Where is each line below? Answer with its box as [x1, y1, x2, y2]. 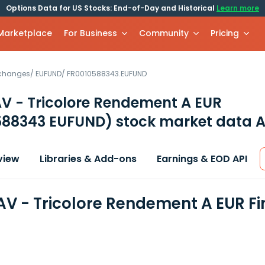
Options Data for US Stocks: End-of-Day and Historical [6, 3, 216, 13]
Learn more [216, 3, 259, 13]
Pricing [211, 27, 240, 39]
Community [139, 27, 189, 39]
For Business [64, 27, 118, 39]
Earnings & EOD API [157, 152, 247, 166]
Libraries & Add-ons [40, 152, 137, 166]
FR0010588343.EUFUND [67, 69, 147, 79]
